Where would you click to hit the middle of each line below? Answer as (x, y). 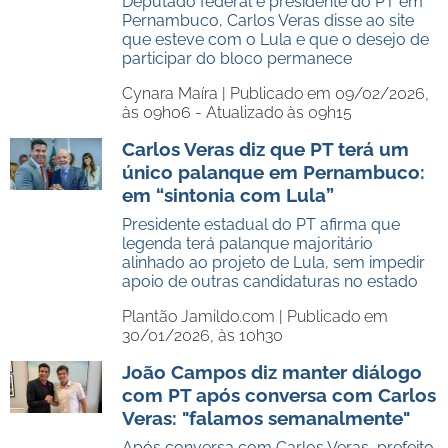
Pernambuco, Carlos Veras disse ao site (268, 20)
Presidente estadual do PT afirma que (261, 224)
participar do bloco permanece (237, 58)
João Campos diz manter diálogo (272, 372)
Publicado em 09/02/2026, (329, 93)
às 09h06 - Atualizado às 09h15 (237, 112)
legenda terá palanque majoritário (247, 243)
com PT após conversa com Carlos (279, 395)
